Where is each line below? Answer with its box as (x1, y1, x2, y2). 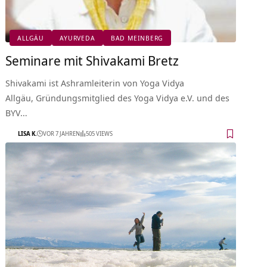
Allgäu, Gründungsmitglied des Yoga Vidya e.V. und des (5, 91, 230, 104)
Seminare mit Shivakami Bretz (5, 51, 179, 69)
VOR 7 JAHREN (43, 129, 80, 138)
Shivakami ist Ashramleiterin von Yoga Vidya (5, 76, 185, 89)
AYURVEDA (60, 33, 95, 43)
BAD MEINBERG (110, 33, 164, 43)
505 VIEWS (86, 129, 113, 138)
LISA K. (18, 129, 38, 138)
